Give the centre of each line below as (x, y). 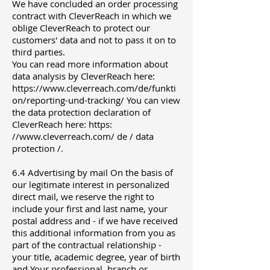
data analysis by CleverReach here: (83, 76)
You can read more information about (90, 64)
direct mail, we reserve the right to (83, 197)
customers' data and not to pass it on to (94, 40)
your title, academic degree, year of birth (96, 257)
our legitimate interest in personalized (91, 185)
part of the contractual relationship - (87, 245)
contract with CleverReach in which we (92, 16)
